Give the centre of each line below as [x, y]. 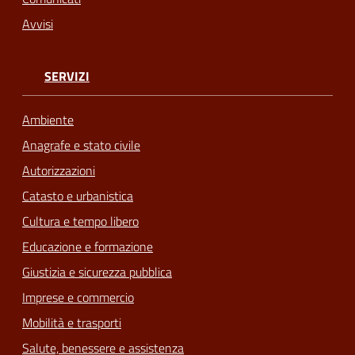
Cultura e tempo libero [80, 221]
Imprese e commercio [78, 298]
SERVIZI [67, 76]
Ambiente [48, 120]
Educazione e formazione [88, 247]
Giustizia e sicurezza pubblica [97, 272]
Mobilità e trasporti [72, 323]
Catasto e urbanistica [78, 196]
